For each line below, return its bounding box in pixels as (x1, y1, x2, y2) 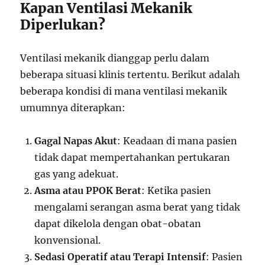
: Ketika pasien (141, 185, 212, 196)
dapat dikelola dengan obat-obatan (34, 218, 202, 230)
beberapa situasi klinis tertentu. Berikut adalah (20, 69, 241, 80)
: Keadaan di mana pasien (117, 135, 238, 147)
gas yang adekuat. (34, 168, 119, 180)
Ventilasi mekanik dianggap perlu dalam (20, 52, 210, 64)
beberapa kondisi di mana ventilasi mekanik (20, 85, 228, 97)
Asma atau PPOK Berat (34, 185, 142, 196)
